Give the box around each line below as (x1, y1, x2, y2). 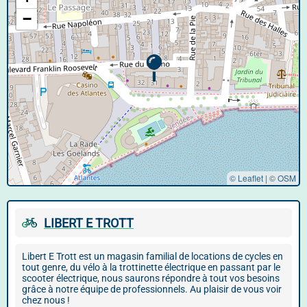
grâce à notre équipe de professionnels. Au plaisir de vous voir (22, 284, 282, 295)
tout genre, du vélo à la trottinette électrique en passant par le (22, 262, 280, 273)
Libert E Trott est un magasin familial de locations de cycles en (22, 251, 283, 262)
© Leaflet (230, 172, 263, 184)
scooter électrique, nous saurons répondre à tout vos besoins (22, 273, 280, 284)
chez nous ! (22, 295, 70, 306)
